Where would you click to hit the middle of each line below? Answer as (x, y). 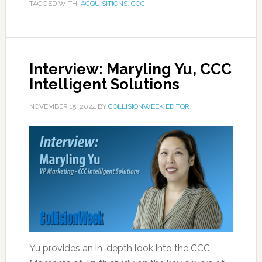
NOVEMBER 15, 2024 (62, 106)
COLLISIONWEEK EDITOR (149, 106)
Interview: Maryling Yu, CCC (130, 69)
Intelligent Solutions (104, 84)
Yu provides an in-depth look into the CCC (119, 248)
